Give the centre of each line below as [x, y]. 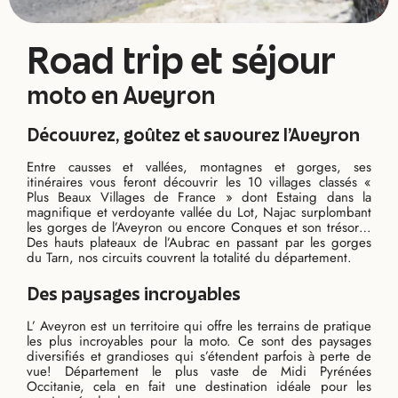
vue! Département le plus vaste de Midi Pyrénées [199, 372]
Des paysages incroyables [134, 297]
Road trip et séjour [181, 66]
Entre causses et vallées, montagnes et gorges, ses [199, 167]
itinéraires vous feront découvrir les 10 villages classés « [199, 183]
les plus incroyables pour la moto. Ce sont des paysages [199, 342]
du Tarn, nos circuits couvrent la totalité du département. [189, 258]
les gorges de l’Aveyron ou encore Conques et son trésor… [199, 228]
